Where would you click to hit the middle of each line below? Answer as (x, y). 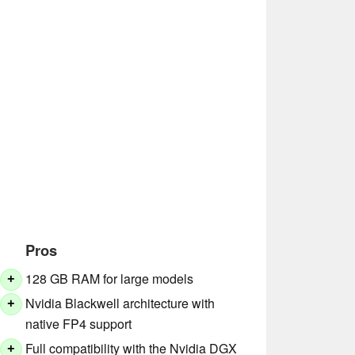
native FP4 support (79, 324)
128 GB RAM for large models (110, 279)
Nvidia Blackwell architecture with (120, 303)
